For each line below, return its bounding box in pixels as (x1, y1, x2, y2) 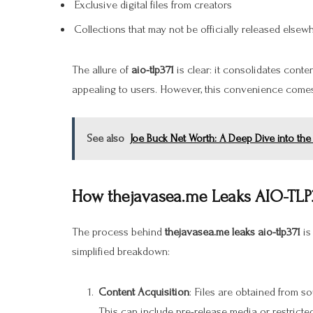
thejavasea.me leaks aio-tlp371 (165, 226, 300, 239)
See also (86, 132, 124, 145)
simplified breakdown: (72, 245, 170, 259)
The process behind (72, 226, 165, 239)
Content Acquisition (99, 286, 189, 299)
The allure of (72, 64, 131, 77)
